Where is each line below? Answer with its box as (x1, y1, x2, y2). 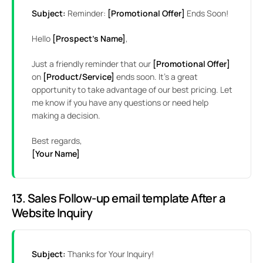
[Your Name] (32, 148, 80, 160)
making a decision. (32, 110, 100, 122)
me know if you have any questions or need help (32, 97, 208, 109)
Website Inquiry (12, 205, 93, 221)
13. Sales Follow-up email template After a (12, 190, 225, 207)
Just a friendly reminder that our (32, 58, 151, 70)
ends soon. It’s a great (114, 71, 198, 83)
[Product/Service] (43, 71, 114, 83)
